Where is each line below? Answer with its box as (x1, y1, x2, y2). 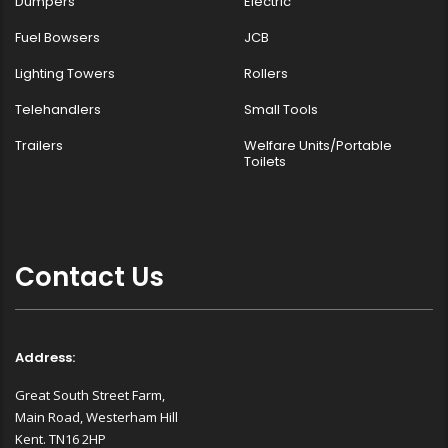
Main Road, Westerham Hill (15, 407, 178, 426)
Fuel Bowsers (15, 27, 100, 47)
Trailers (15, 135, 63, 155)
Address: (15, 347, 75, 367)
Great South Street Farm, (15, 385, 165, 404)
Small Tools (244, 99, 318, 119)
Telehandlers (15, 99, 101, 119)
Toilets (244, 151, 286, 171)
